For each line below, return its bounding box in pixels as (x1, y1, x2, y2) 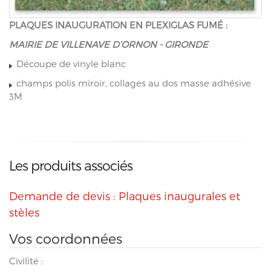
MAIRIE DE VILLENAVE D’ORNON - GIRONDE (9, 39, 208, 50)
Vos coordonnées (9, 230, 122, 247)
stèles (9, 206, 39, 219)
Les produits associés (9, 157, 132, 174)
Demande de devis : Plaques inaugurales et (9, 189, 240, 203)
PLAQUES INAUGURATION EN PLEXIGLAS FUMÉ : (9, 19, 227, 31)
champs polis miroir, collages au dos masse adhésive (14, 77, 251, 89)
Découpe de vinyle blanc (14, 58, 126, 70)
